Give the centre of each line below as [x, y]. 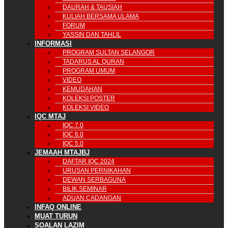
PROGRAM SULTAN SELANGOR [109, 52]
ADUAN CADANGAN [92, 198]
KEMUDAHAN [82, 89]
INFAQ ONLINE [58, 207]
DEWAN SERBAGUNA [94, 179]
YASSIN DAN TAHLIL [92, 34]
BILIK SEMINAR [85, 189]
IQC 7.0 [73, 125]
